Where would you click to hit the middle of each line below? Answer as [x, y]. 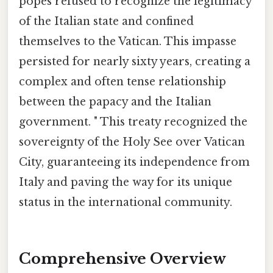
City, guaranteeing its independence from [134, 162]
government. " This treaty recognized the [133, 122]
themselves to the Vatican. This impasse [128, 41]
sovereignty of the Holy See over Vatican [132, 142]
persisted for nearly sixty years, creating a [135, 61]
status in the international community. [126, 202]
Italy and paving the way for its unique [126, 182]
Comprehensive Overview [122, 258]
